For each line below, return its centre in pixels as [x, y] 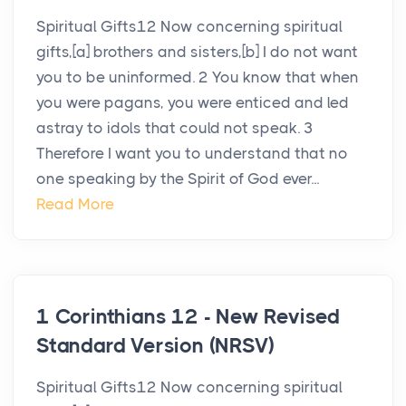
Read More [75, 204]
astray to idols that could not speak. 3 [175, 128]
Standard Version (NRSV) [155, 346]
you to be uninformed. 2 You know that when [198, 77]
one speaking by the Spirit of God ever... [178, 179]
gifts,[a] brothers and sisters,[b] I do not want [197, 52]
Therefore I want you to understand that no [192, 154]
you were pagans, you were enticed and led [193, 103]
